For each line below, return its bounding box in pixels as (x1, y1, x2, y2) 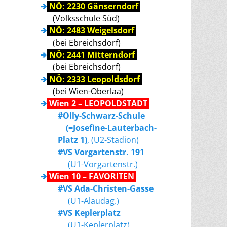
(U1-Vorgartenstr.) (58, 159, 138, 170)
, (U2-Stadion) (87, 134, 139, 146)
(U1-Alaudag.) (58, 195, 119, 207)
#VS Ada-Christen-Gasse (58, 183, 154, 195)
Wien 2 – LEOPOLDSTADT (47, 98, 149, 109)
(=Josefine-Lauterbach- (58, 122, 157, 134)
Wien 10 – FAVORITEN (47, 171, 136, 182)
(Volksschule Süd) (53, 13, 120, 24)
